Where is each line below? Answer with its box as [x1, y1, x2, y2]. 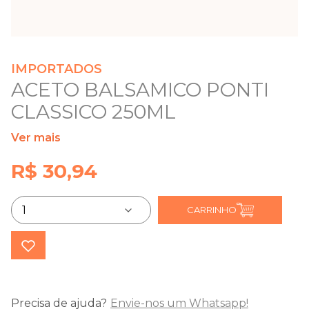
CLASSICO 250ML [11, 100, 176, 123]
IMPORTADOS [11, 61, 102, 77]
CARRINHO [186, 204, 237, 215]
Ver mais [11, 131, 61, 144]
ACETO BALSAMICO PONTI [11, 78, 269, 101]
